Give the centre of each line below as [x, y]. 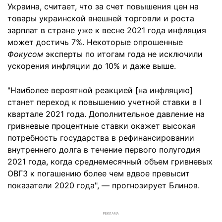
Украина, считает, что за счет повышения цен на [103, 6]
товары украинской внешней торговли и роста [101, 18]
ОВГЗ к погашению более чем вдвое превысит [99, 173]
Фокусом [25, 54]
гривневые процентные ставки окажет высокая [102, 126]
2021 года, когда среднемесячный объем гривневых [110, 161]
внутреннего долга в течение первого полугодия [104, 149]
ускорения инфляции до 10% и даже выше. [92, 66]
